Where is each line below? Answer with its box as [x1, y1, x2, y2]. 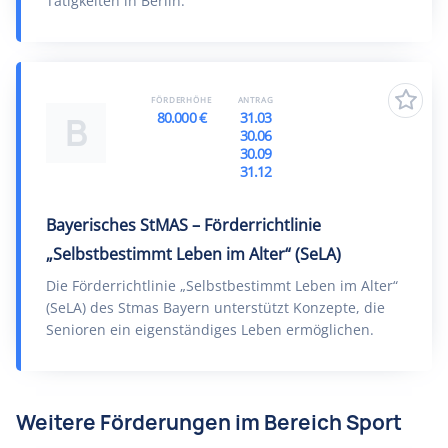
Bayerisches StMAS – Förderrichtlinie [46, 214, 321, 236]
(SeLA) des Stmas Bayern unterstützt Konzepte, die [46, 298, 385, 317]
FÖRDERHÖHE [151, 94, 212, 105]
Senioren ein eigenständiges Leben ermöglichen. [46, 320, 374, 339]
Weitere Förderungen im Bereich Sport [16, 409, 402, 436]
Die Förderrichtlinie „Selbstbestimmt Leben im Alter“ [46, 276, 398, 295]
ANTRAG [237, 94, 274, 105]
